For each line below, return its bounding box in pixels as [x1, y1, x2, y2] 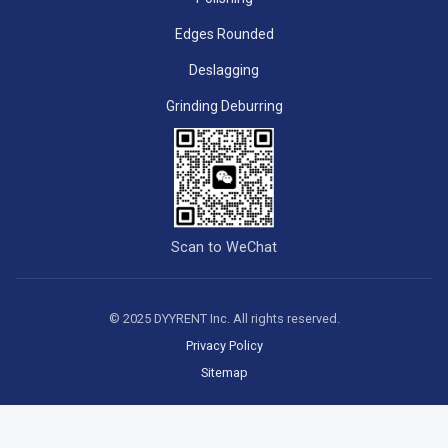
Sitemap [200, 365, 248, 380]
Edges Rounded [174, 26, 274, 42]
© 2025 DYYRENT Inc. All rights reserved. [108, 311, 340, 326]
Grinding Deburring [165, 98, 283, 114]
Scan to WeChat [171, 239, 277, 256]
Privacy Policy [185, 338, 263, 353]
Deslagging [189, 62, 259, 78]
